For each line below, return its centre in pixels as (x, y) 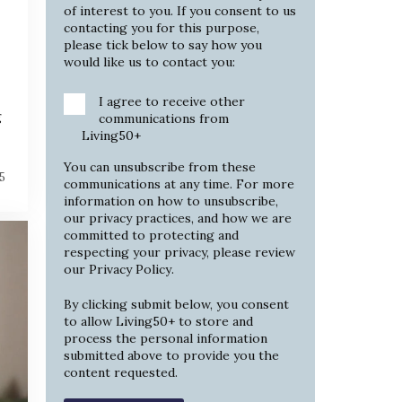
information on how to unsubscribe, (171, 201)
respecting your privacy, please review (179, 253)
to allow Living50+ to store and (158, 321)
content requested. (121, 372)
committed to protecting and (151, 236)
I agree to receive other (172, 102)
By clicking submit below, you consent (176, 304)
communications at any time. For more (179, 184)
